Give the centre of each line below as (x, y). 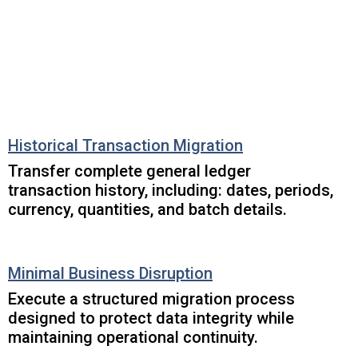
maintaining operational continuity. (133, 337)
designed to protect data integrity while (151, 318)
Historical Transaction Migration (126, 145)
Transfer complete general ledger (130, 171)
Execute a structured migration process (152, 299)
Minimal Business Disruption (111, 273)
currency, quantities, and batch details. (148, 209)
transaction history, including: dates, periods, (171, 190)
